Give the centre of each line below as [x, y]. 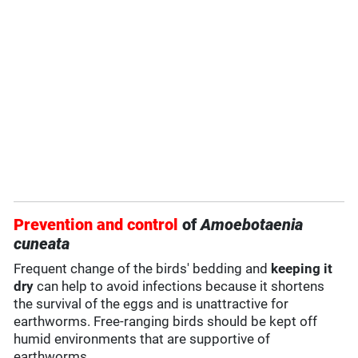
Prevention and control [98, 225]
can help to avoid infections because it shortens [179, 286]
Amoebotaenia [252, 225]
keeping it [302, 269]
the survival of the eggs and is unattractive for [151, 304]
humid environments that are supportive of [142, 339]
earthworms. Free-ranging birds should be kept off [166, 322]
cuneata [42, 244]
